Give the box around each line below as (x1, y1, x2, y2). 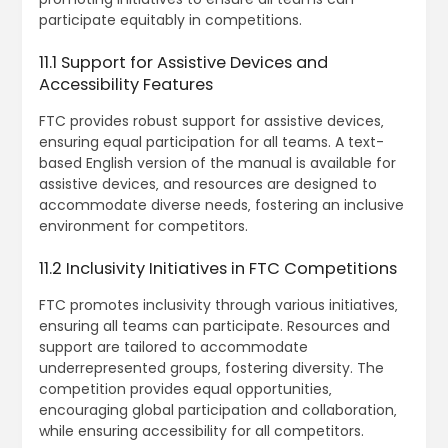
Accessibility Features (38, 73, 213, 97)
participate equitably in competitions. (38, 10, 302, 31)
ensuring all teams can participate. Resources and (38, 316, 390, 337)
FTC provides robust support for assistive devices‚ (38, 111, 384, 132)
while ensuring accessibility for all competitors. (38, 421, 364, 442)
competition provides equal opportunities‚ (38, 379, 332, 400)
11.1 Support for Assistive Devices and (38, 51, 328, 75)
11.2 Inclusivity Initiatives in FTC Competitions (38, 257, 397, 281)
